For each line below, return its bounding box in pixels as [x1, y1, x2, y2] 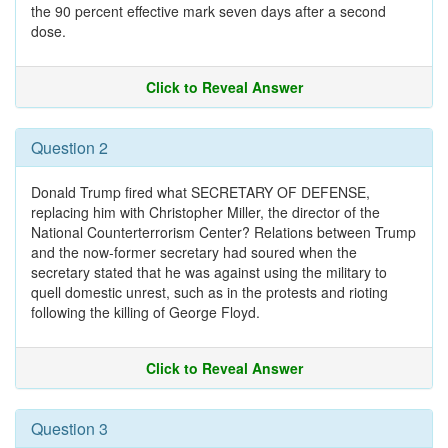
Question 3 [31, 417, 108, 440]
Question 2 [31, 136, 108, 159]
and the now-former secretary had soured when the [31, 242, 357, 262]
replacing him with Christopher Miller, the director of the [31, 202, 380, 222]
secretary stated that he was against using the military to [31, 262, 387, 282]
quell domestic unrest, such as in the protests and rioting [31, 282, 388, 302]
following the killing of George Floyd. [31, 302, 260, 322]
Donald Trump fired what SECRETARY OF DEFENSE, [31, 182, 370, 202]
